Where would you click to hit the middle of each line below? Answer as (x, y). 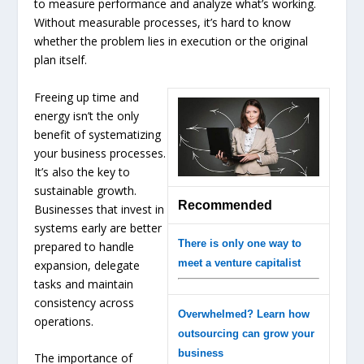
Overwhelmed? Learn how (243, 314)
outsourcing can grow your (246, 333)
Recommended (225, 205)
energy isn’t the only (87, 115)
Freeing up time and (87, 97)
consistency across (84, 302)
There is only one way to (239, 243)
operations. (64, 321)
